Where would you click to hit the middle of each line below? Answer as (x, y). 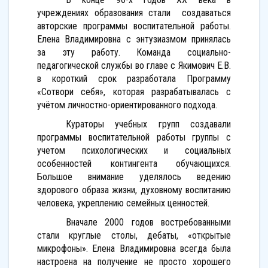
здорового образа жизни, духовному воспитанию (134, 190)
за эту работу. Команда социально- (134, 52)
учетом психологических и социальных (134, 150)
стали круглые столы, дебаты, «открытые (134, 235)
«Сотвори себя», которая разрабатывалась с (134, 92)
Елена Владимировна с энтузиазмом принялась (134, 39)
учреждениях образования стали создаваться (134, 13)
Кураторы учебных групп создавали (148, 124)
